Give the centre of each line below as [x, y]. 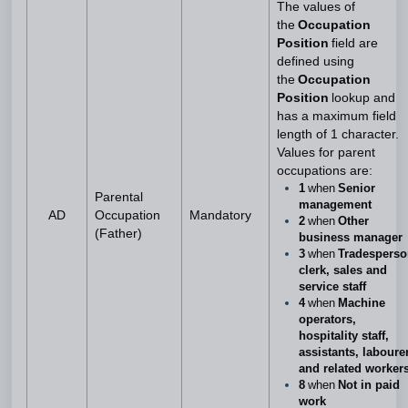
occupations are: [325, 171]
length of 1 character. [338, 134]
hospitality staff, [344, 336]
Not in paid [369, 385]
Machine [362, 303]
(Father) [118, 234]
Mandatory [220, 215]
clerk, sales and [343, 270]
